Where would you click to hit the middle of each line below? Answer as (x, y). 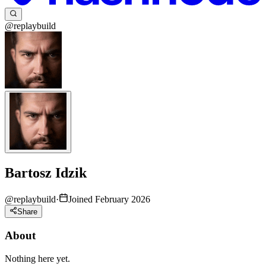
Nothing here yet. (37, 258)
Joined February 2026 (109, 199)
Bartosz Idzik (46, 173)
